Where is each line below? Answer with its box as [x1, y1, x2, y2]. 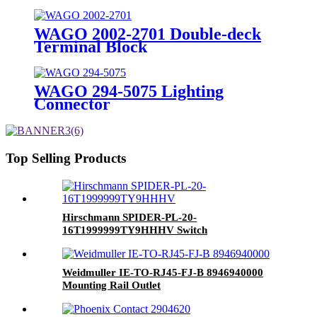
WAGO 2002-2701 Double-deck [34, 24, 261, 43]
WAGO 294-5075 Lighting [34, 82, 224, 101]
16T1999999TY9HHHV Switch [62, 224, 207, 236]
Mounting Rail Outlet [62, 279, 161, 291]
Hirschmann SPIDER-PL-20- [62, 211, 197, 223]
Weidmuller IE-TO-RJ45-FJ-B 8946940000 [62, 266, 263, 278]
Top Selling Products [6, 151, 126, 166]
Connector [34, 95, 110, 114]
